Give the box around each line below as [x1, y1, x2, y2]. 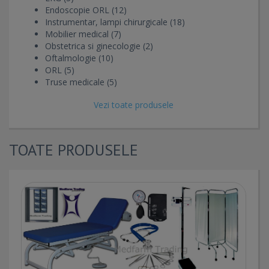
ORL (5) [45, 64, 74, 76]
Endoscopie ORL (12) [45, 4, 127, 16]
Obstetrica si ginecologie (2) [45, 40, 153, 52]
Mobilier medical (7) [45, 28, 121, 40]
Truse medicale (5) [45, 76, 117, 88]
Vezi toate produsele [94, 99, 174, 110]
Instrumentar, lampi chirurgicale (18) [45, 16, 185, 28]
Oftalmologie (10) [45, 52, 113, 64]
